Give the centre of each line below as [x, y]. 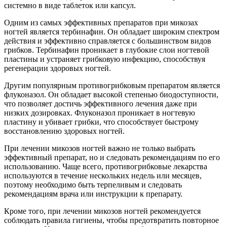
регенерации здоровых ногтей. [58, 68]
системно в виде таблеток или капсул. [70, 6]
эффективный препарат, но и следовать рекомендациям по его [112, 158]
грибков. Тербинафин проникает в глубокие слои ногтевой [107, 50]
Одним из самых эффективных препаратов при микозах [101, 23]
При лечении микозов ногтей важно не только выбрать [100, 148]
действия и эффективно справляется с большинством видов [108, 41]
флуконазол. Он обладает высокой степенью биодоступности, [111, 95]
